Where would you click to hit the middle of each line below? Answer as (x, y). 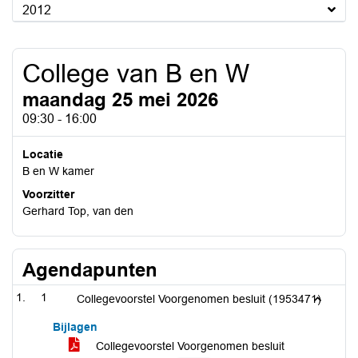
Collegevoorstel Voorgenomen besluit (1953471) (199, 299)
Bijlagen (75, 327)
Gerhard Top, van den (78, 211)
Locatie (43, 154)
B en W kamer (58, 171)
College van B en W (136, 74)
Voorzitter (48, 194)
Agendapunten (90, 270)
